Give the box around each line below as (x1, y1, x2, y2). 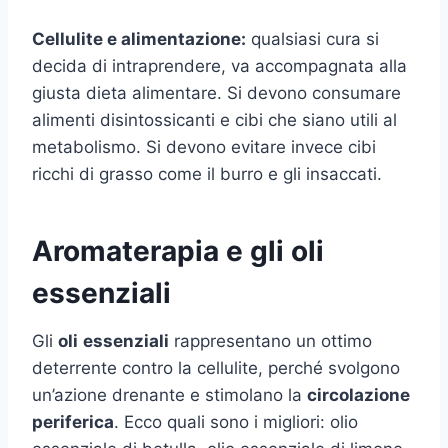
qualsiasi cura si (246, 29, 379, 50)
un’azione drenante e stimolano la (32, 385, 307, 406)
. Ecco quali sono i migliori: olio (114, 412, 358, 433)
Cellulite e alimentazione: (32, 29, 246, 50)
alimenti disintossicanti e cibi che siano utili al (32, 110, 397, 131)
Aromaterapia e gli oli (32, 234, 324, 269)
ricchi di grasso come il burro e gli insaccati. (32, 164, 382, 185)
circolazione (307, 385, 410, 406)
